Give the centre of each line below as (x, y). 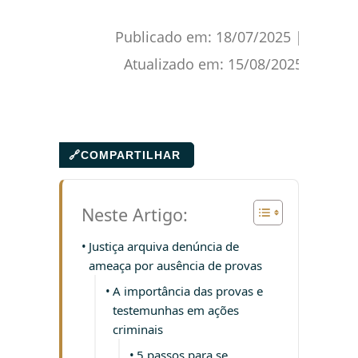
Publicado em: (165, 37)
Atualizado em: (176, 64)
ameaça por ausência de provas (175, 266)
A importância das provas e (188, 291)
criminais (138, 330)
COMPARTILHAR (131, 155)
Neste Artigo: (135, 214)
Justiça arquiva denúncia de (164, 247)
